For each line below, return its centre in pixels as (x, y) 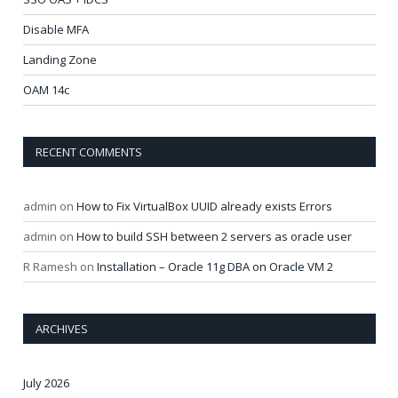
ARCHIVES (62, 329)
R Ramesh (50, 267)
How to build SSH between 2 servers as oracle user (214, 237)
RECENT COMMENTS (89, 152)
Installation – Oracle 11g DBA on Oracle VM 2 (215, 267)
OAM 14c (46, 90)
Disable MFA (56, 30)
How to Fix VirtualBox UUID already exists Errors (204, 207)
